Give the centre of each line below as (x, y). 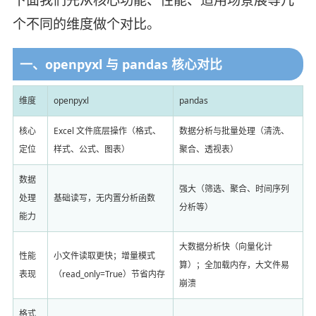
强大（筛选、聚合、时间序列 (234, 188)
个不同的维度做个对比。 (86, 24)
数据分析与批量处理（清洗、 (234, 130)
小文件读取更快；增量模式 (104, 255)
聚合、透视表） (208, 149)
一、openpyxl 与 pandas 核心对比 (121, 65)
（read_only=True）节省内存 (109, 274)
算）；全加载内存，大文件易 (234, 265)
